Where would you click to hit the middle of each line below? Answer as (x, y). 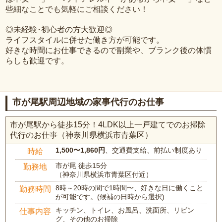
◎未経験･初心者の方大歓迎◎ (59, 29)
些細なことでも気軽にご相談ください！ (77, 9)
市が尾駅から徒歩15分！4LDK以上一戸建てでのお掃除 (108, 125)
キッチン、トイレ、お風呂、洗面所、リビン (125, 210)
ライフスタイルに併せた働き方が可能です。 (85, 40)
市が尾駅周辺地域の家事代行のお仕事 (88, 102)
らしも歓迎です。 (37, 60)
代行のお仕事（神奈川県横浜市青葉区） (82, 135)
